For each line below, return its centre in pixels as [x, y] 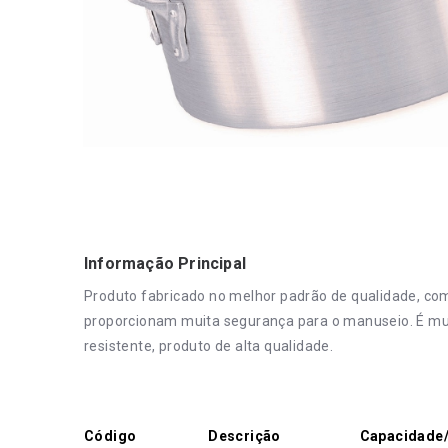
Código [110, 436]
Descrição [244, 436]
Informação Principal [165, 263]
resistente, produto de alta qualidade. [209, 346]
